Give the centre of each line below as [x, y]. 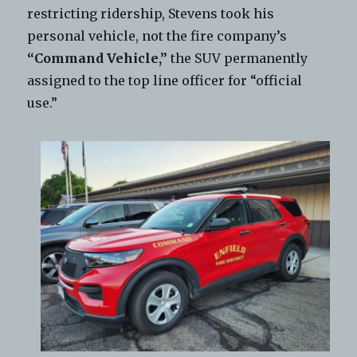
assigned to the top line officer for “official [165, 81]
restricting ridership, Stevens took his [151, 14]
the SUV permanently [238, 59]
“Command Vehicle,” [98, 59]
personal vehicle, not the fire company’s [157, 36]
